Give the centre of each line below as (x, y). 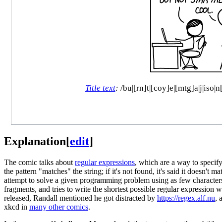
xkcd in (17, 207)
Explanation (35, 141)
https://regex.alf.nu (186, 198)
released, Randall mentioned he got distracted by (81, 198)
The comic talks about (39, 162)
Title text (100, 88)
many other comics (59, 207)
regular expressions (105, 162)
